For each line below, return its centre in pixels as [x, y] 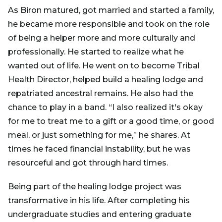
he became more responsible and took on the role [109, 24]
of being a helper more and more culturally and [102, 38]
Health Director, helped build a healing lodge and [106, 79]
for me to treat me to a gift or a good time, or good [111, 121]
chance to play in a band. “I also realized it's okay [105, 107]
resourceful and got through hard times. [91, 163]
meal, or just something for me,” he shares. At [99, 135]
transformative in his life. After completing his [99, 200]
